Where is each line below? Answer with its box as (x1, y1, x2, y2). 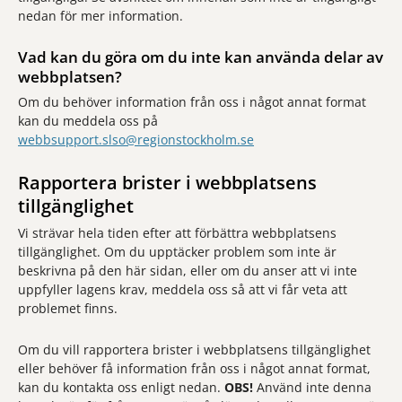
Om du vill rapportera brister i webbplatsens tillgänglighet (18, 341, 371, 358)
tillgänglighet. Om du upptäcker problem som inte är (18, 243, 336, 260)
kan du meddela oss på (18, 112, 158, 129)
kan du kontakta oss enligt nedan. (18, 379, 224, 396)
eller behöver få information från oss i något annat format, (18, 360, 371, 377)
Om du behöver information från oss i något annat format (18, 93, 366, 110)
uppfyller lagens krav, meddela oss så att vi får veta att (18, 281, 347, 298)
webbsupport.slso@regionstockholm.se (18, 131, 254, 148)
